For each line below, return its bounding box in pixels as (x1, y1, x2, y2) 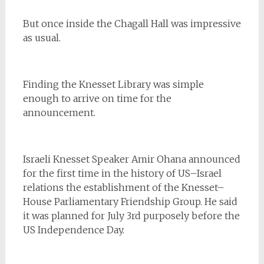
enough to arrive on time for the (22, 93, 171, 105)
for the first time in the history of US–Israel (22, 167, 222, 180)
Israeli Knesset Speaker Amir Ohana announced (22, 153, 240, 166)
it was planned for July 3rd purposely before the (22, 210, 240, 222)
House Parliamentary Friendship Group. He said (22, 196, 237, 208)
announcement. (22, 107, 95, 119)
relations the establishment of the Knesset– (22, 181, 225, 194)
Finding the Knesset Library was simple (22, 78, 204, 91)
